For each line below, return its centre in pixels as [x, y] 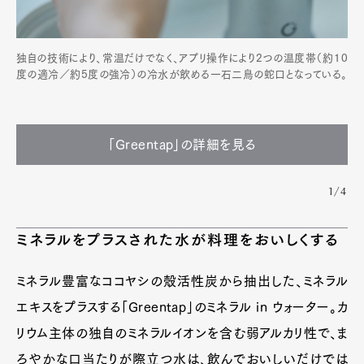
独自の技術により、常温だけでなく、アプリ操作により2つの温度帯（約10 [182, 58]
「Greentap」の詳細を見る [182, 144]
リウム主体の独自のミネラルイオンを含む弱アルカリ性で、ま [182, 333]
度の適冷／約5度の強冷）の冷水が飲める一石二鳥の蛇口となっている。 [182, 74]
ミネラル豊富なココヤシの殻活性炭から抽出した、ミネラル [182, 281]
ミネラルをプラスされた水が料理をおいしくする [178, 239]
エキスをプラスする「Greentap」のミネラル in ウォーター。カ [182, 307]
